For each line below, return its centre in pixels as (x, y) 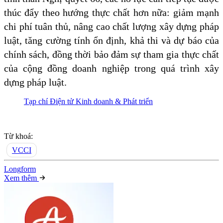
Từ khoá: (18, 136)
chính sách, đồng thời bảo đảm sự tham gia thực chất (111, 54)
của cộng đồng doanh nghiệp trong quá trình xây (111, 68)
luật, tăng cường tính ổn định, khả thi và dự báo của (111, 40)
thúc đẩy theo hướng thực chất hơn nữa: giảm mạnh (111, 12)
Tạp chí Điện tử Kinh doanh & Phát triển (88, 101)
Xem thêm (21, 178)
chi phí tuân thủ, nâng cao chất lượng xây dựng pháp (111, 26)
